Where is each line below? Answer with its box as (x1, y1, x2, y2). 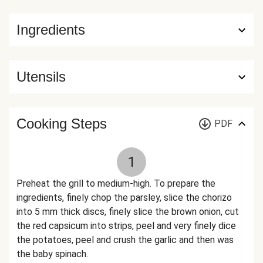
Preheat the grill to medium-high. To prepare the (16, 178, 215, 189)
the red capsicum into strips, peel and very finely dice (16, 220, 236, 231)
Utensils (16, 69, 66, 85)
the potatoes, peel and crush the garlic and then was (16, 234, 234, 245)
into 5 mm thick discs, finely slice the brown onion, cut (16, 206, 239, 217)
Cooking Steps (16, 116, 107, 131)
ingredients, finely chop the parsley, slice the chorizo (16, 192, 232, 203)
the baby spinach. (16, 248, 88, 259)
